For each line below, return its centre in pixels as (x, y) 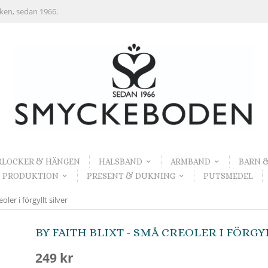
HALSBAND (120, 162)
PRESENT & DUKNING (131, 176)
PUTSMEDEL (228, 176)
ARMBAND (190, 162)
